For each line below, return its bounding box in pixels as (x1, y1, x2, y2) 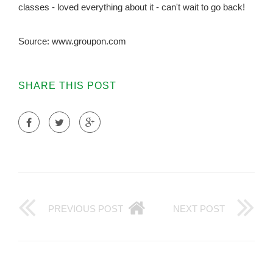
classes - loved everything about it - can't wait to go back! (18, 2, 245, 13)
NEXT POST (173, 204, 225, 214)
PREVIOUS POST (48, 204, 123, 214)
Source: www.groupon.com (18, 36, 126, 47)
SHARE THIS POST (18, 80, 116, 91)
